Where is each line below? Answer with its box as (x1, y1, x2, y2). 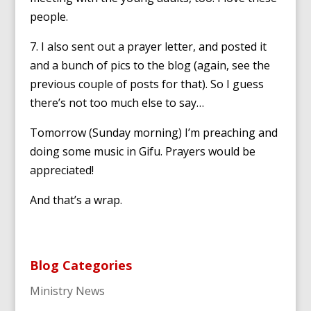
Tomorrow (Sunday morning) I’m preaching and (29, 125, 278, 140)
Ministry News (29, 283, 105, 299)
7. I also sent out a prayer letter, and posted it (29, 39, 267, 54)
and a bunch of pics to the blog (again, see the (29, 58, 270, 73)
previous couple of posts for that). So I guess (29, 76, 264, 92)
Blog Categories (29, 257, 132, 274)
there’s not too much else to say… (29, 95, 204, 110)
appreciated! (29, 162, 94, 178)
